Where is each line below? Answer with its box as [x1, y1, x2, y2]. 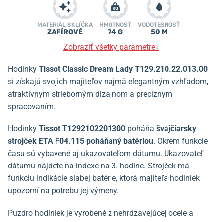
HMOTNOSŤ [99, 21, 131, 28]
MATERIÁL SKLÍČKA [37, 21, 93, 28]
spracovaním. [8, 101, 55, 111]
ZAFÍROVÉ [47, 27, 83, 36]
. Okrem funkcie [153, 136, 208, 146]
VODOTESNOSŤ [138, 21, 180, 28]
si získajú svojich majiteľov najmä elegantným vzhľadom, [8, 76, 208, 86]
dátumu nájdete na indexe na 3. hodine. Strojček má [8, 161, 189, 170]
